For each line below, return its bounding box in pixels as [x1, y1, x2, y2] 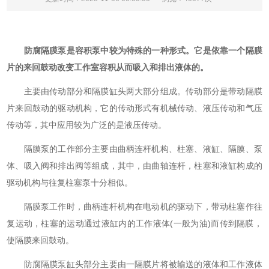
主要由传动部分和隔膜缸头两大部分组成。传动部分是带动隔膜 [7, 86, 262, 96]
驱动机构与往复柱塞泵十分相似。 [7, 177, 133, 187]
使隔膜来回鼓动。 [7, 235, 74, 245]
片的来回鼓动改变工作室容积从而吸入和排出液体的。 [7, 62, 209, 72]
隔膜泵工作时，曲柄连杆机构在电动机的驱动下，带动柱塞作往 [7, 201, 262, 211]
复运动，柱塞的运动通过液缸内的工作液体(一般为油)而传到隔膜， [7, 218, 262, 228]
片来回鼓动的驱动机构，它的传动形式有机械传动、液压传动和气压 [7, 103, 262, 113]
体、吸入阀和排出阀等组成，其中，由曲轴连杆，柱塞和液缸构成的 [7, 160, 262, 171]
